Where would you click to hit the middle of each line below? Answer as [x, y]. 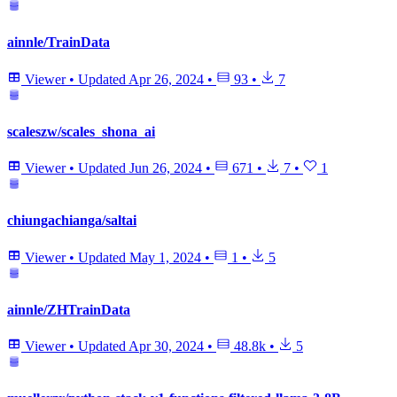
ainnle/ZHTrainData [69, 309]
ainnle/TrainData [58, 43]
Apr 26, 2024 [166, 79]
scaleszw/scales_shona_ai [81, 131]
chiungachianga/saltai [72, 221]
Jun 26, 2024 [166, 168]
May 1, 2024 [165, 257]
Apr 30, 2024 [166, 346]
